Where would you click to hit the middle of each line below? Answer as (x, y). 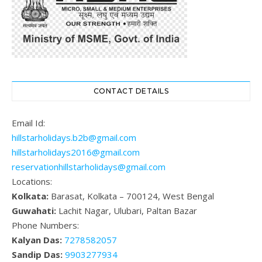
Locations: (32, 181)
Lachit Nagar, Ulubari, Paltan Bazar (127, 210)
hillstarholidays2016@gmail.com (76, 152)
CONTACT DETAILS (131, 91)
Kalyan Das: (37, 239)
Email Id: (28, 123)
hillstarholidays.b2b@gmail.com (74, 137)
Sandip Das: (37, 254)
